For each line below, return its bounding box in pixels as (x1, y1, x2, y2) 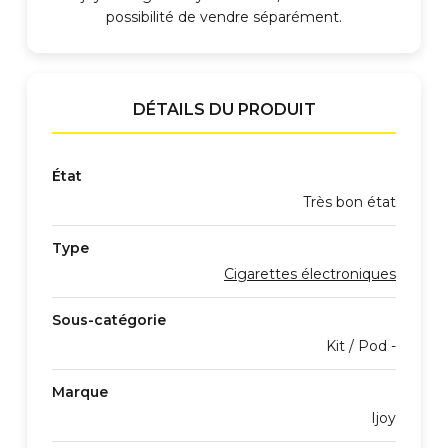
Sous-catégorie (52, 311, 166, 329)
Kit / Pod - (326, 337, 396, 355)
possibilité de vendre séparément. (106, 8, 342, 26)
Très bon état (303, 193, 396, 211)
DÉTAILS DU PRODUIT (132, 100, 316, 119)
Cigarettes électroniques (224, 265, 396, 283)
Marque (52, 383, 108, 401)
